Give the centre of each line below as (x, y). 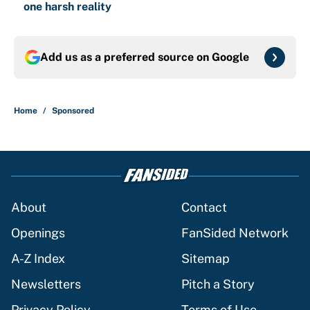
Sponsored (73, 111)
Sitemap (206, 259)
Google (230, 57)
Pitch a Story (218, 284)
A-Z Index (38, 259)
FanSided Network (235, 233)
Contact (204, 208)
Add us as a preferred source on (126, 57)
